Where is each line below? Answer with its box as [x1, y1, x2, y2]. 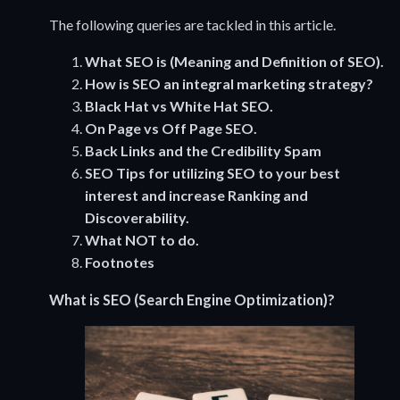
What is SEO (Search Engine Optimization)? [49, 290, 335, 308]
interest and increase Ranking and [85, 187, 308, 204]
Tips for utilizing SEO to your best [116, 164, 340, 182]
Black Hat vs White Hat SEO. [85, 97, 273, 115]
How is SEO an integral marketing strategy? [85, 75, 373, 93]
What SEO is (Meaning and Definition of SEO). [85, 53, 384, 71]
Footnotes [85, 254, 154, 271]
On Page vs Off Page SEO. [85, 120, 257, 137]
